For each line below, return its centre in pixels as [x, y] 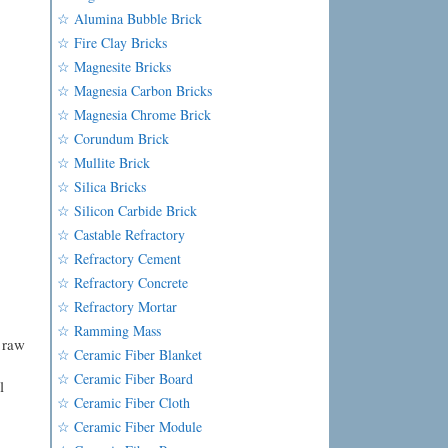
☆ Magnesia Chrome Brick [134, 114]
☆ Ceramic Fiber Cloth [124, 402]
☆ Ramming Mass [109, 330]
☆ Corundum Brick [113, 138]
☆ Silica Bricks [102, 186]
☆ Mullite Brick [104, 162]
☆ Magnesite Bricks [114, 66]
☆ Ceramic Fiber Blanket [130, 354]
